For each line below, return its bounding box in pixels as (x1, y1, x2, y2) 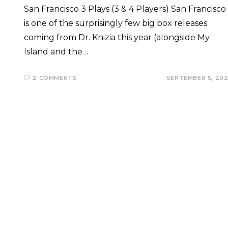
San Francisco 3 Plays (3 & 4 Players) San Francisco (23, 4, 226, 14)
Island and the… (23, 47, 88, 56)
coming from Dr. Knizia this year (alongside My (23, 33, 210, 42)
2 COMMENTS (33, 74, 77, 81)
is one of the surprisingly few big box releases (23, 18, 207, 28)
